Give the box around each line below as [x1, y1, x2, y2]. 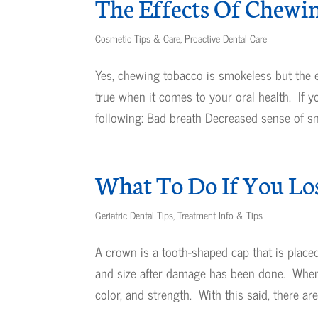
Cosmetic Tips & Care [95, 30, 181, 46]
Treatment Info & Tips [177, 207, 263, 223]
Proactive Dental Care [185, 30, 268, 46]
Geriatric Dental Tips [95, 207, 174, 223]
